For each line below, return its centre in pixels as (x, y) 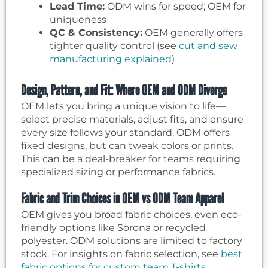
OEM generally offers (193, 33)
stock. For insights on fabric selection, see (121, 254)
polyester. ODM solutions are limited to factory (132, 241)
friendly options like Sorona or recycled (113, 228)
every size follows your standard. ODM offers (125, 133)
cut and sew (208, 46)
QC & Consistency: (96, 33)
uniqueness (78, 20)
